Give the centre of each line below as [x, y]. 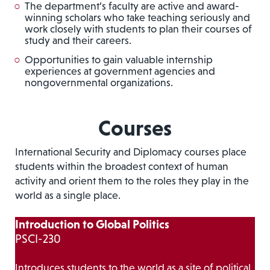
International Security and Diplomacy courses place [131, 152]
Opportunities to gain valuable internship [119, 59]
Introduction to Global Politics [92, 224]
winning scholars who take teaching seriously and [137, 17]
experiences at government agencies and [120, 71]
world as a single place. [68, 196]
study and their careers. [78, 40]
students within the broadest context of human [122, 167]
